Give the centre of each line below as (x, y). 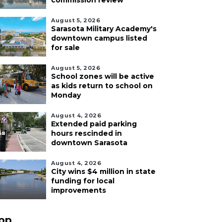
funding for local (83, 181)
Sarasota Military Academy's (104, 29)
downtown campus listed (99, 38)
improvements (79, 190)
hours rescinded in (86, 133)
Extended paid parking (94, 124)
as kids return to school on (102, 86)
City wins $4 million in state (103, 171)
